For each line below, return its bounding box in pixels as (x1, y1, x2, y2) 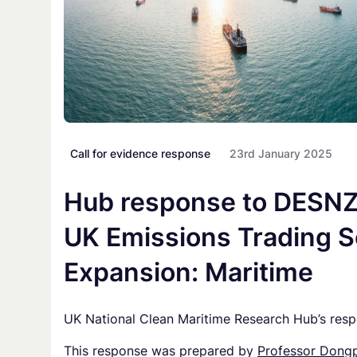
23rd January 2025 (229, 147, 332, 161)
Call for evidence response (70, 147, 210, 161)
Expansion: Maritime (64, 257, 313, 288)
